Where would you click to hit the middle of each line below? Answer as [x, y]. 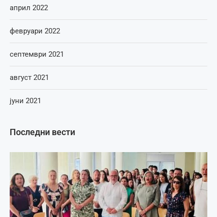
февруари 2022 [35, 31]
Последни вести [42, 132]
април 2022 [29, 8]
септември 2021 [37, 54]
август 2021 [29, 77]
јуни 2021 [25, 101]
